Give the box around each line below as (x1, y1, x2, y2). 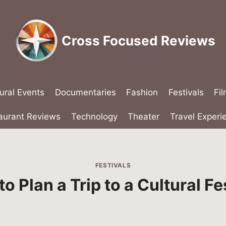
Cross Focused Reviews (61, 32, 215, 48)
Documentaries (54, 87, 116, 98)
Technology (71, 111, 118, 122)
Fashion (126, 87, 158, 98)
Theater (128, 111, 160, 122)
